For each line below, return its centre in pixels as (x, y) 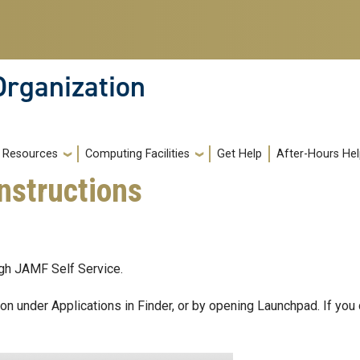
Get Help (239, 154)
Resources (30, 154)
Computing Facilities (137, 154)
